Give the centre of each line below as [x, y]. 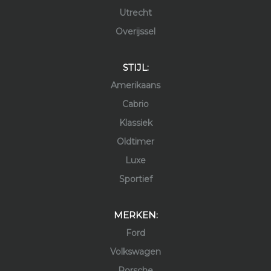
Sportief [135, 179]
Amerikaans [135, 85]
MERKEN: [135, 215]
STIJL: [135, 67]
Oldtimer [135, 142]
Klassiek [135, 123]
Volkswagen [135, 252]
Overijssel [135, 31]
